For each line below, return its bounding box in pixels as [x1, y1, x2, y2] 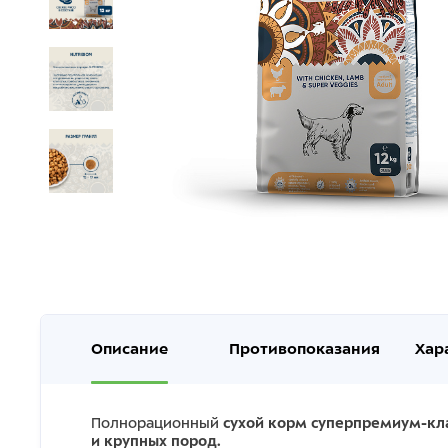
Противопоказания [229, 341, 380, 357]
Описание [91, 341, 168, 357]
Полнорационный [91, 415, 223, 431]
